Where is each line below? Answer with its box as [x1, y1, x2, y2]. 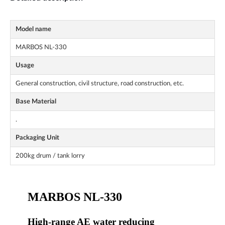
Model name [16, 26, 51, 33]
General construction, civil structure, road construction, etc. [16, 80, 184, 87]
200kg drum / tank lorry [16, 153, 85, 159]
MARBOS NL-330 [16, 44, 67, 51]
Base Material [16, 98, 56, 105]
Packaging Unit [16, 135, 59, 141]
